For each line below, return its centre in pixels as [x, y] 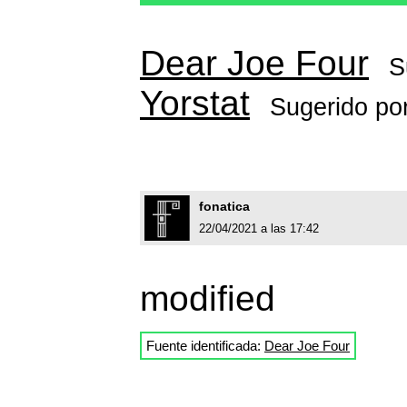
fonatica [224, 207]
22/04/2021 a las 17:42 [259, 229]
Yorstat [195, 104]
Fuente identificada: [205, 346]
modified [208, 299]
